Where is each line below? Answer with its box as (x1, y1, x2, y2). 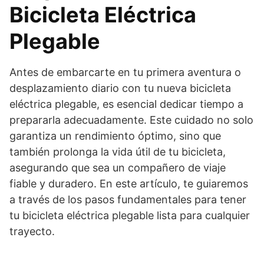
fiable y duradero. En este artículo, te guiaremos (9, 177, 248, 190)
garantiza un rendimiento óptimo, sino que (9, 129, 221, 142)
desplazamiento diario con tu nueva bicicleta (9, 81, 231, 94)
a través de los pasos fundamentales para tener (9, 193, 246, 206)
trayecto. (9, 225, 55, 237)
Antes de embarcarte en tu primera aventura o (9, 65, 241, 78)
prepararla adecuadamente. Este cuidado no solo (9, 113, 253, 126)
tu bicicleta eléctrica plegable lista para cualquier (9, 209, 250, 222)
